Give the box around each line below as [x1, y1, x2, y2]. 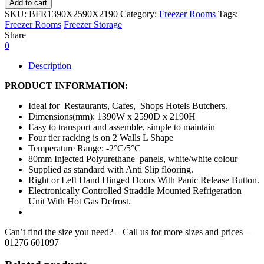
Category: [120, 8, 159, 19]
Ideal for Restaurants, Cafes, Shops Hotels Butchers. [28, 100, 227, 111]
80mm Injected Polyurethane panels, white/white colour [28, 153, 237, 164]
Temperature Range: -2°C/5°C [28, 143, 141, 153]
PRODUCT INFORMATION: [5, 80, 128, 91]
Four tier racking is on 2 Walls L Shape [28, 132, 173, 143]
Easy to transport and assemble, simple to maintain [28, 121, 215, 132]
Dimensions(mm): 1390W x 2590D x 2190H [28, 111, 196, 121]
